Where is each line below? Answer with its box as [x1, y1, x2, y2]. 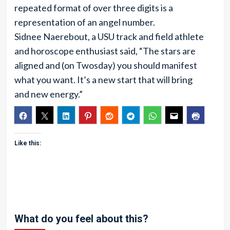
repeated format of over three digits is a [14, 2, 173, 13]
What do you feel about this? [14, 213, 148, 225]
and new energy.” [14, 88, 83, 100]
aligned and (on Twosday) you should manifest [14, 60, 197, 71]
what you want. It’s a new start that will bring [14, 74, 193, 85]
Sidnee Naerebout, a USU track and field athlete [14, 31, 204, 42]
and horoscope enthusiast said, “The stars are [14, 45, 196, 56]
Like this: [14, 140, 41, 147]
